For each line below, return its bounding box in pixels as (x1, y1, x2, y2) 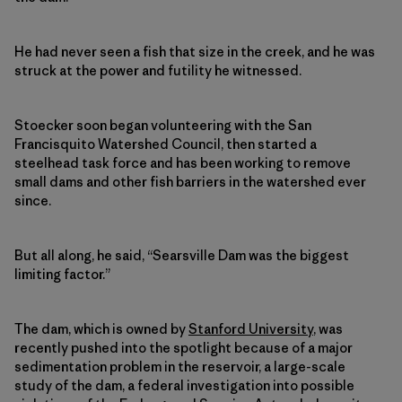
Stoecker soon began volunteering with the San (14, 116, 311, 134)
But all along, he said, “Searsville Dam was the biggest (14, 246, 349, 264)
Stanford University (188, 319, 313, 337)
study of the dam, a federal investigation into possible (14, 376, 354, 394)
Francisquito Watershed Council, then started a (14, 135, 317, 153)
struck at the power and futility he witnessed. (14, 61, 301, 79)
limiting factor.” (14, 265, 110, 283)
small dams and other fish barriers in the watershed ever (14, 172, 366, 190)
